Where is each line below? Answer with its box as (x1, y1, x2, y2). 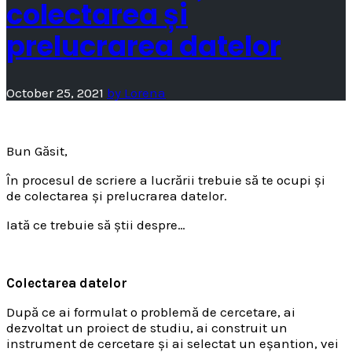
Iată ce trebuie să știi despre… (6, 217, 185, 233)
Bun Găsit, (6, 143, 68, 159)
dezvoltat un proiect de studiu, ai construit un (6, 320, 288, 336)
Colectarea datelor (6, 275, 127, 291)
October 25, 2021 (6, 85, 104, 101)
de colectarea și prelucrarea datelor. (6, 188, 227, 204)
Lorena (124, 85, 166, 101)
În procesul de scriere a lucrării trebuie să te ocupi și (6, 172, 325, 189)
